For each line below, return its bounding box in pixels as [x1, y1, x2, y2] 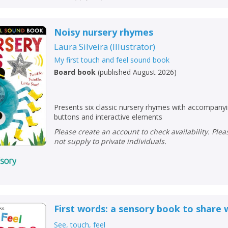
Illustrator [112, 41, 153, 53]
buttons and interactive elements [54, 112, 163, 122]
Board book [54, 67, 96, 77]
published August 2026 [100, 67, 175, 77]
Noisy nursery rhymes [54, 26, 154, 39]
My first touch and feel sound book [54, 55, 170, 65]
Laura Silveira [54, 41, 108, 53]
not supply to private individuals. [54, 136, 167, 147]
